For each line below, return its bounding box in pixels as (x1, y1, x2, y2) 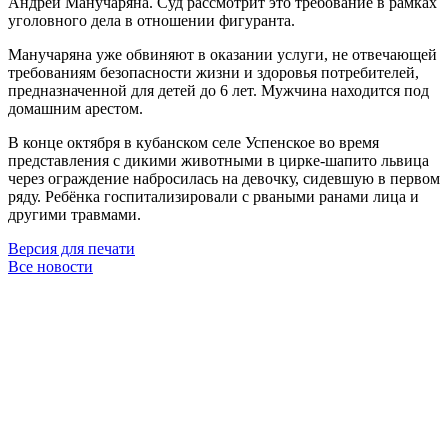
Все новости (8, 257, 93, 275)
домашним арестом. (8, 99, 143, 117)
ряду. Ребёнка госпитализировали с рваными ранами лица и (8, 187, 419, 205)
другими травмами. (8, 205, 141, 223)
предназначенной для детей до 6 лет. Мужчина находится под (8, 81, 429, 99)
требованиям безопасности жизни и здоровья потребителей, (8, 63, 419, 81)
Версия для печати (8, 239, 135, 257)
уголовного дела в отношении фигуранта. (8, 11, 295, 29)
